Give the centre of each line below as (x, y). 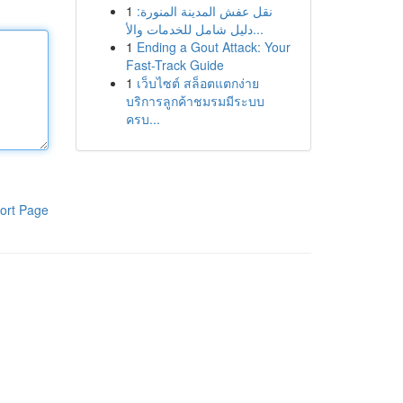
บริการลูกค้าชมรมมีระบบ (195, 101)
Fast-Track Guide (175, 65)
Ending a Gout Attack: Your (213, 47)
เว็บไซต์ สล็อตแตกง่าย (197, 83)
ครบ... (143, 119)
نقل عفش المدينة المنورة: (204, 11)
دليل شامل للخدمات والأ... (258, 29)
